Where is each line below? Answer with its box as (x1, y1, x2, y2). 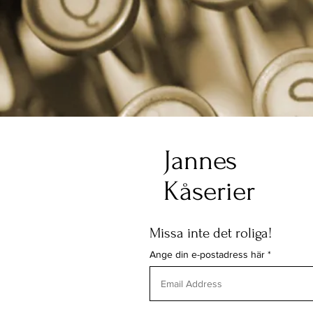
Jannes (163, 145, 237, 176)
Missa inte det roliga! (150, 225, 272, 241)
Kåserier (163, 176, 255, 207)
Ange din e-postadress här (150, 249, 265, 260)
